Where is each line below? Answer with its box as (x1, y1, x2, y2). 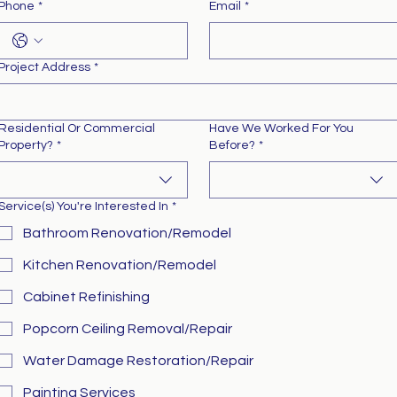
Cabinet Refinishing (23, 290, 150, 304)
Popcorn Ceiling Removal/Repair (23, 322, 232, 336)
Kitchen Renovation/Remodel (23, 258, 216, 272)
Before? (208, 139, 255, 152)
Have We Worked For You (208, 122, 354, 135)
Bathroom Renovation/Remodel (23, 226, 231, 240)
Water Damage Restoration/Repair (23, 354, 253, 368)
